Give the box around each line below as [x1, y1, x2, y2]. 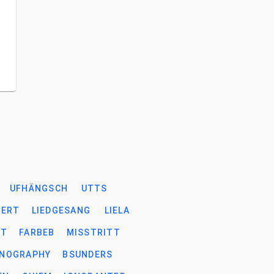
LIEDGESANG [31, 206, 91, 215]
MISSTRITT [66, 228, 120, 237]
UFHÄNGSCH [9, 183, 68, 193]
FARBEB [19, 228, 55, 237]
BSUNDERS [62, 250, 113, 259]
